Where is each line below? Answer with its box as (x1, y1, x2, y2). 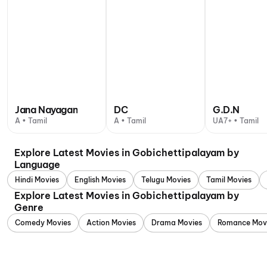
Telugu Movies (141, 175, 191, 184)
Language (14, 159, 60, 170)
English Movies (74, 175, 126, 184)
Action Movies (86, 218, 136, 227)
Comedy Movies (15, 218, 71, 227)
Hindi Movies (15, 175, 59, 184)
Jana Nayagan (15, 104, 78, 116)
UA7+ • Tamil (213, 116, 259, 125)
